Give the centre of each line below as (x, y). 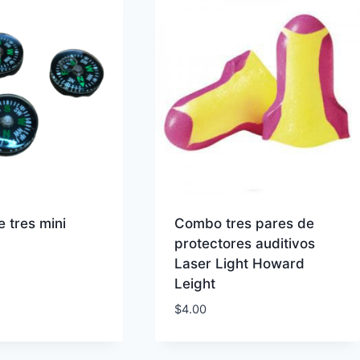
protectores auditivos (245, 243)
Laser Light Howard (240, 263)
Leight (195, 283)
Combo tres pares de (245, 223)
